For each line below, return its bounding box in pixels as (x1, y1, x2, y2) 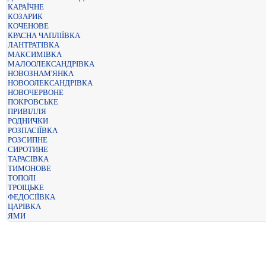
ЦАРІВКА (8, 202, 41, 211)
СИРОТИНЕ (8, 145, 48, 154)
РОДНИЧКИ (8, 116, 48, 125)
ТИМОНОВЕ (8, 164, 51, 173)
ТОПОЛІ (8, 173, 36, 182)
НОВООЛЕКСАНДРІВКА (8, 78, 93, 87)
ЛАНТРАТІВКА (8, 40, 59, 49)
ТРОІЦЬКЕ (8, 183, 44, 192)
